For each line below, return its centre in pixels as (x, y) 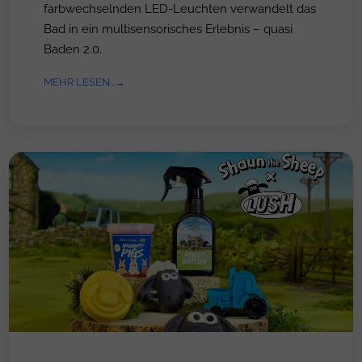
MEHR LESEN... (79, 81)
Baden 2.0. (73, 48)
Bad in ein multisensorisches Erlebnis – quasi (168, 28)
